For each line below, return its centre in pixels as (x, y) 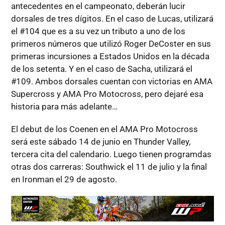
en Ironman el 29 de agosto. (64, 179)
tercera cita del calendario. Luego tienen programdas (111, 154)
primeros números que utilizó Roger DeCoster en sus (111, 43)
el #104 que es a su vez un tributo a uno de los (98, 31)
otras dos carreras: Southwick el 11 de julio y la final (109, 166)
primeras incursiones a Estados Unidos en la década (110, 56)
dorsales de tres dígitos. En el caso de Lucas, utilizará (112, 18)
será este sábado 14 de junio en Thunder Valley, (100, 141)
